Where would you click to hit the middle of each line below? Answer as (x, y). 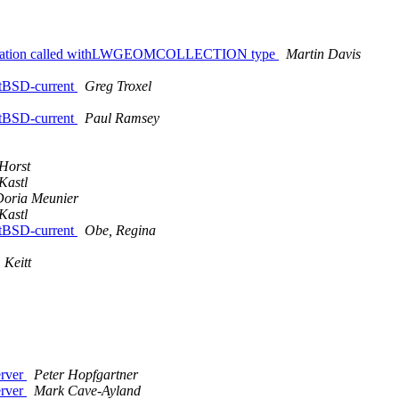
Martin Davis (323, 54)
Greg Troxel (118, 86)
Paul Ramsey (122, 118)
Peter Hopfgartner (86, 375)
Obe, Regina (120, 231)
